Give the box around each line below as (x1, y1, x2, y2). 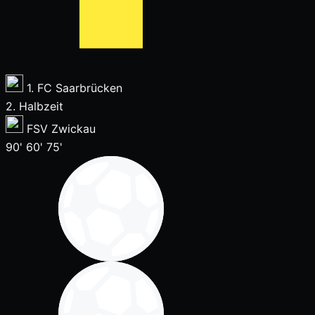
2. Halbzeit (6, 99, 63, 113)
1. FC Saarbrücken (27, 81, 122, 95)
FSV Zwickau (27, 122, 96, 136)
